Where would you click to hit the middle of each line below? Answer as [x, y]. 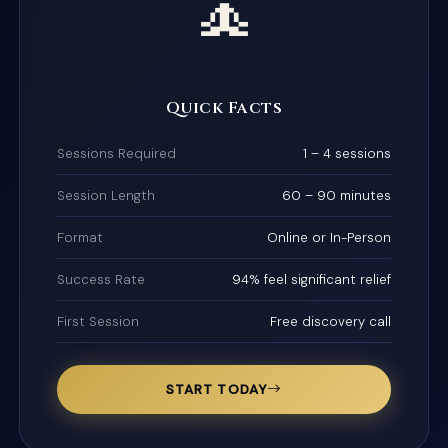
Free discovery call [330, 321]
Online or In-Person [328, 237]
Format [80, 237]
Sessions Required [117, 153]
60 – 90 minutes [336, 195]
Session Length [106, 195]
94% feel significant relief [311, 279]
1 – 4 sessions [346, 153]
